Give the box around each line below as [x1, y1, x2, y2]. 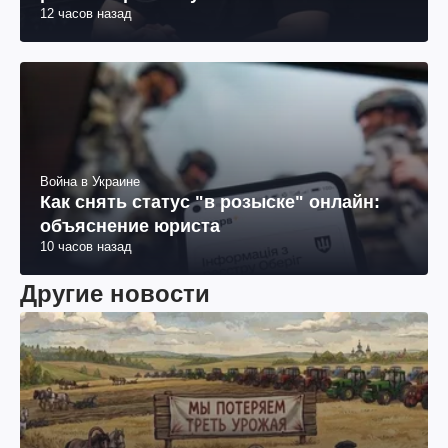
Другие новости [20, 279, 210, 307]
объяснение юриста [40, 215, 220, 236]
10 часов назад [40, 238, 132, 254]
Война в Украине [40, 173, 140, 189]
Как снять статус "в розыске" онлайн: [40, 191, 380, 212]
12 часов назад [40, 5, 132, 21]
